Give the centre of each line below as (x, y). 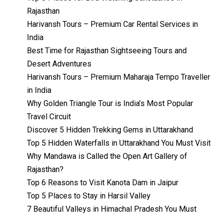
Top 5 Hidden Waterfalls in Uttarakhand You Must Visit (119, 143)
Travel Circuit (49, 117)
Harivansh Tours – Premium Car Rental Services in (112, 24)
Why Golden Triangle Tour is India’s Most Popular (110, 104)
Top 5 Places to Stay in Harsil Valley (89, 196)
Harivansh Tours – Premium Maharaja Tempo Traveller (119, 77)
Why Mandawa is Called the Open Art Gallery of (107, 156)
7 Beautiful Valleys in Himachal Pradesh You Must (112, 209)
